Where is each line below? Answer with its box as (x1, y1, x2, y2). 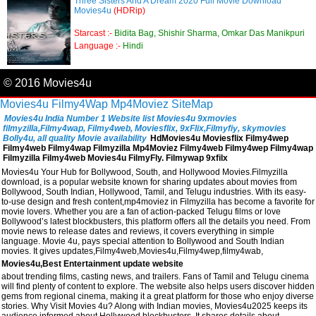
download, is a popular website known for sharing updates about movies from (1, 176, 297, 187)
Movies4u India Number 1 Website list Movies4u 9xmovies (4, 113, 237, 123)
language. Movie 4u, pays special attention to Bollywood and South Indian (1, 236, 284, 246)
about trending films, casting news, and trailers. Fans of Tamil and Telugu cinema (1, 271, 309, 281)
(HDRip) (114, 5, 145, 16)
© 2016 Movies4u (4, 76, 92, 89)
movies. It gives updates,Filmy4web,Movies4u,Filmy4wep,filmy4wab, (1, 245, 263, 256)
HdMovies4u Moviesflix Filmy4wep (150, 133, 288, 143)
